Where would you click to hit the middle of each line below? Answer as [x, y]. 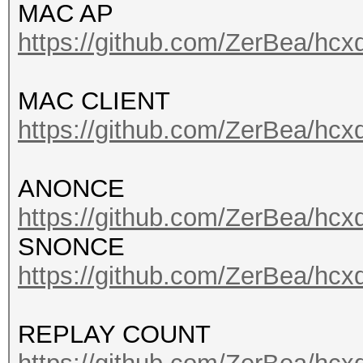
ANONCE [71, 188]
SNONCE [71, 247]
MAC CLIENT [94, 101]
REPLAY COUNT [114, 334]
